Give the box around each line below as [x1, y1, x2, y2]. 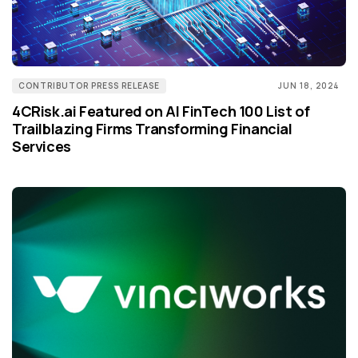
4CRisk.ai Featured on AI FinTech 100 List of [12, 101, 310, 121]
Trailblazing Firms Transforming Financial [12, 119, 292, 139]
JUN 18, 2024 [278, 80, 340, 92]
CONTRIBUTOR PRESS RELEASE [18, 80, 160, 92]
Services [12, 137, 71, 157]
